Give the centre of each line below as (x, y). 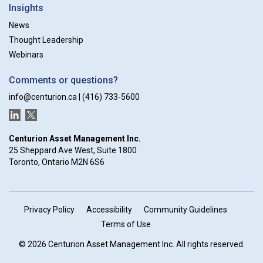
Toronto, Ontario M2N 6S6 (57, 162)
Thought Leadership (46, 40)
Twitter (38, 114)
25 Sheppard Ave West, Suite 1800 (73, 150)
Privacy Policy (49, 209)
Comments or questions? (63, 80)
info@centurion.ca (43, 97)
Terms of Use (126, 224)
